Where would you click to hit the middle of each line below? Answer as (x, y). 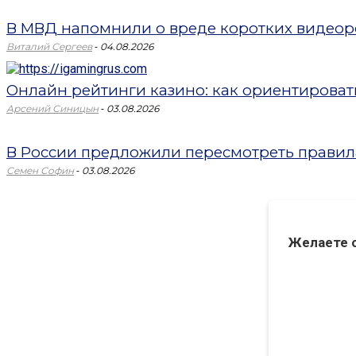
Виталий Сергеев (49, 46)
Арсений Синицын (52, 108)
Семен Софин (40, 170)
